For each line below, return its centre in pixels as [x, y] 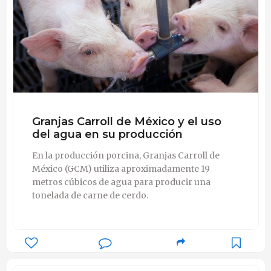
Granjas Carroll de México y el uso [126, 121]
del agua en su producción [107, 134]
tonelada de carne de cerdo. [90, 195]
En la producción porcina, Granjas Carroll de [126, 155]
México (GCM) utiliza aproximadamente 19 [121, 168]
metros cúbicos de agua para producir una [121, 182]
